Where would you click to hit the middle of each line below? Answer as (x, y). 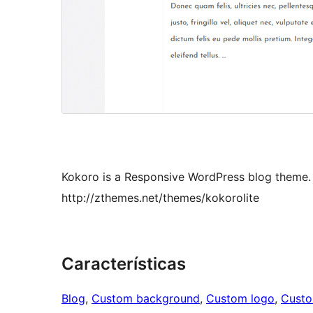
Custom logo (240, 299)
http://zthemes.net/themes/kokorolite (160, 198)
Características (124, 264)
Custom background (146, 299)
